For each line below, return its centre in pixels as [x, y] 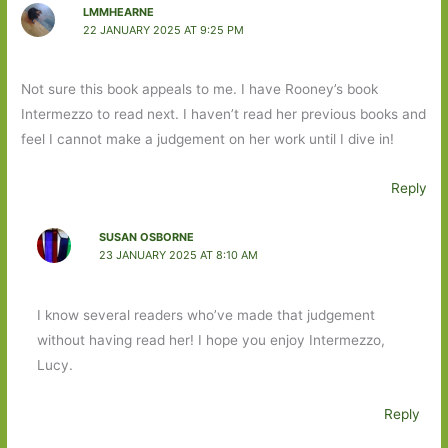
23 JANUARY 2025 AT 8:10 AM [178, 255]
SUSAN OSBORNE [146, 237]
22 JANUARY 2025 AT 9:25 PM [163, 29]
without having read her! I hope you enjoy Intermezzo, [210, 339]
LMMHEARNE [118, 11]
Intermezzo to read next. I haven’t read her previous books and [224, 114]
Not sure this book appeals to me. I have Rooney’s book [200, 89]
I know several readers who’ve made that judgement [205, 314]
